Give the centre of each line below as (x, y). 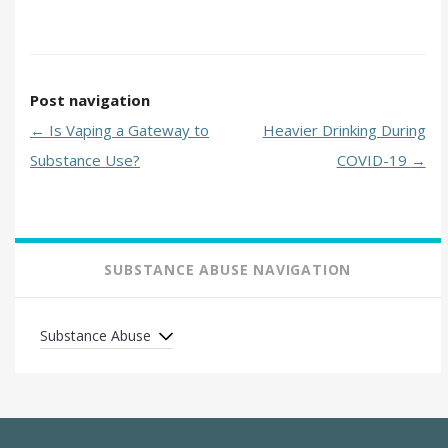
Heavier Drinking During (344, 130)
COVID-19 (373, 160)
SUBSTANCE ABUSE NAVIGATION (228, 270)
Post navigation (90, 100)
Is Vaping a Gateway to (127, 130)
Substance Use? (85, 160)
